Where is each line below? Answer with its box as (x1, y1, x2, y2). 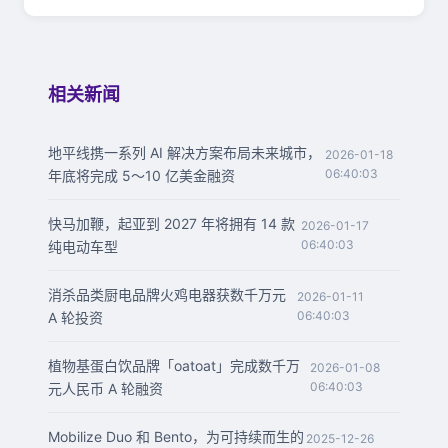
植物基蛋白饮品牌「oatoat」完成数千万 (48, 357, 300, 374)
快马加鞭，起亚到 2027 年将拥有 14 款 (48, 215, 295, 232)
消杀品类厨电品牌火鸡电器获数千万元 (48, 286, 286, 303)
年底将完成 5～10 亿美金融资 (48, 167, 235, 184)
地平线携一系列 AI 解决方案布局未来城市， (48, 144, 321, 161)
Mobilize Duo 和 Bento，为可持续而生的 (48, 428, 304, 445)
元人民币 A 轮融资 (48, 380, 163, 397)
